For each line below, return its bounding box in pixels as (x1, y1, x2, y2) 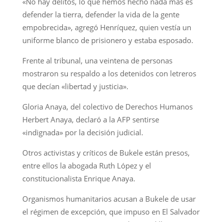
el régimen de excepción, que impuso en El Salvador (22, 206, 200, 217)
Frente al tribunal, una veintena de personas (22, 55, 172, 65)
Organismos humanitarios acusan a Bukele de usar (22, 193, 196, 204)
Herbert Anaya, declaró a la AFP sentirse (22, 114, 159, 124)
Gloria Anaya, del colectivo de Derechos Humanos (22, 101, 193, 111)
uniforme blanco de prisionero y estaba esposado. (22, 35, 193, 45)
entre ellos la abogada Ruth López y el (22, 160, 151, 170)
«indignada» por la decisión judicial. (22, 127, 143, 137)
